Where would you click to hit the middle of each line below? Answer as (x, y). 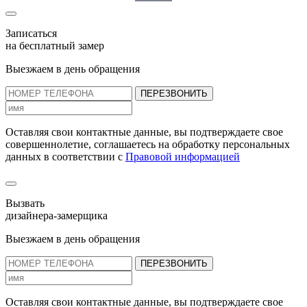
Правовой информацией (183, 157)
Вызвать (25, 204)
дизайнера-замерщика (57, 216)
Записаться (31, 34)
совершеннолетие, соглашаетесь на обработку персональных (148, 145)
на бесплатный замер (55, 46)
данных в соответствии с (65, 157)
